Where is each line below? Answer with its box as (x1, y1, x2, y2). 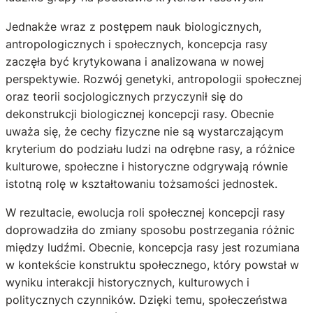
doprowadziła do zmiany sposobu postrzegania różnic (6, 222, 295, 237)
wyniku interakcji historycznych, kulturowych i (6, 275, 249, 289)
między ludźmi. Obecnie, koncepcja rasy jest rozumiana (6, 240, 300, 254)
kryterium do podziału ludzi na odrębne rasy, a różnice (6, 141, 295, 156)
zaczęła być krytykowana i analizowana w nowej (6, 54, 264, 68)
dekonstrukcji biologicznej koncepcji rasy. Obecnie (6, 106, 274, 121)
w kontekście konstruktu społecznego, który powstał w (6, 257, 299, 272)
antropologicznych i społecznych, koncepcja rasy (6, 36, 268, 51)
